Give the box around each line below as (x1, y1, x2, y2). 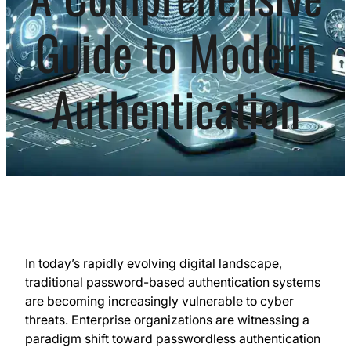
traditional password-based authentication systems (25, 274, 320, 291)
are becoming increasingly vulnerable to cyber (25, 293, 294, 309)
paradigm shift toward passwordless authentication (25, 331, 320, 347)
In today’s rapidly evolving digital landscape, (25, 255, 282, 272)
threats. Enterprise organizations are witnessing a (25, 312, 309, 328)
